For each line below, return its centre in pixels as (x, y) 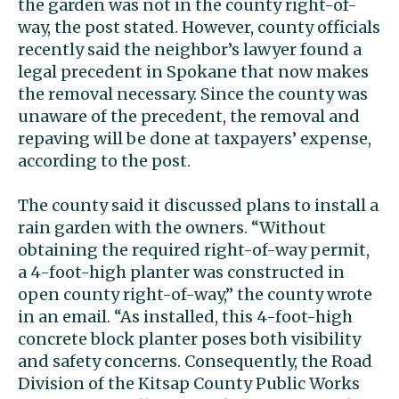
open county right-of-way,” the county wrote (195, 295)
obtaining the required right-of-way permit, (194, 250)
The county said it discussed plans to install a (198, 206)
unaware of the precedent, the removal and (189, 117)
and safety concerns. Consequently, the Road (195, 362)
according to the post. (104, 161)
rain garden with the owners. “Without (172, 228)
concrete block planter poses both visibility (189, 339)
